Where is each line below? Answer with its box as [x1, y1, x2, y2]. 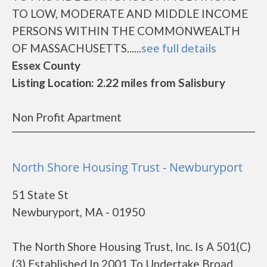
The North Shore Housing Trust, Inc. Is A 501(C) [12, 240, 251, 253]
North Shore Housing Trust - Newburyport [12, 159, 243, 175]
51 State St [12, 188, 69, 201]
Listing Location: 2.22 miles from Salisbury [12, 76, 225, 89]
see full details [141, 41, 216, 55]
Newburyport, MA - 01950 [12, 205, 145, 219]
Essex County [12, 58, 80, 72]
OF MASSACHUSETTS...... [12, 41, 141, 55]
